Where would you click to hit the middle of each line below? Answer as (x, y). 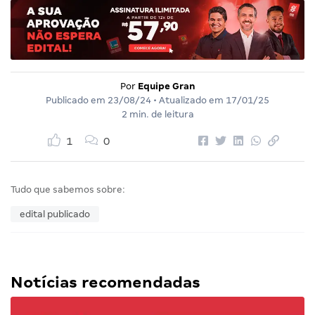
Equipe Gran (166, 86)
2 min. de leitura (157, 115)
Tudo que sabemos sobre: (68, 190)
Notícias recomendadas (105, 283)
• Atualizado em (188, 101)
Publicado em (77, 101)
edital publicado (55, 214)
